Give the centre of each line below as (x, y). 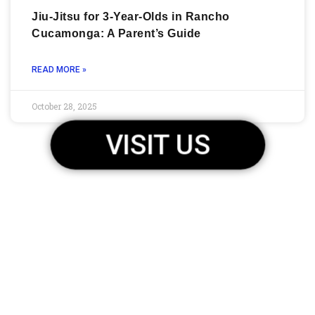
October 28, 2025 (64, 106)
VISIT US (157, 144)
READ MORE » (59, 69)
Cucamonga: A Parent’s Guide (116, 33)
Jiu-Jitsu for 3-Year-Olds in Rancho (131, 16)
